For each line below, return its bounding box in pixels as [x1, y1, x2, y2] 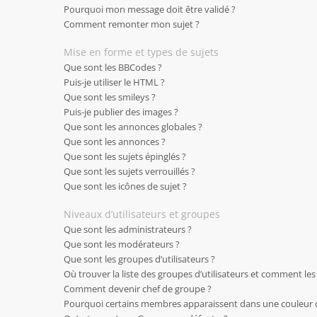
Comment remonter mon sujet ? [64, 18, 200, 30]
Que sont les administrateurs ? [64, 223, 192, 236]
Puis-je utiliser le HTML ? [64, 76, 165, 88]
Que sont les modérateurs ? [64, 238, 180, 250]
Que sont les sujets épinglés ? [64, 150, 186, 163]
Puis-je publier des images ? [64, 105, 178, 118]
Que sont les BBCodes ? [64, 61, 162, 74]
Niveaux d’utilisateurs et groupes [64, 207, 220, 221]
